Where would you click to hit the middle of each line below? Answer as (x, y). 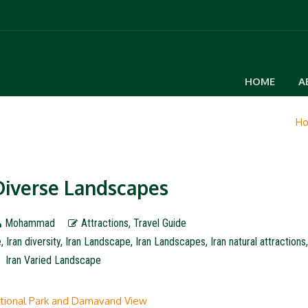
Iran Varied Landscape (54, 260)
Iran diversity (34, 242)
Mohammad (30, 223)
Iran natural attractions (258, 242)
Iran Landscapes (171, 242)
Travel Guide (159, 223)
